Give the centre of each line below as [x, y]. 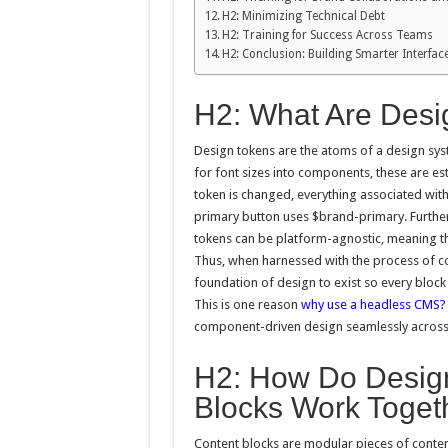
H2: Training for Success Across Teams [327, 35]
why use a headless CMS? [373, 305]
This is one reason [247, 305]
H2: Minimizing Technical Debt [303, 16]
